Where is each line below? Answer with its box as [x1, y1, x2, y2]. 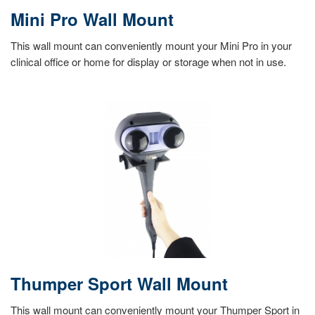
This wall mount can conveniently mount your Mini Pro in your [11, 38, 292, 53]
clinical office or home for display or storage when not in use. [11, 54, 286, 70]
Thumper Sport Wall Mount [11, 271, 228, 296]
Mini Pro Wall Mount [11, 7, 174, 32]
